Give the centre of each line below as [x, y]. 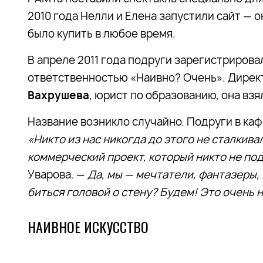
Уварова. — [58, 175]
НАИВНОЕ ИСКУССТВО [88, 227]
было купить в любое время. [102, 34]
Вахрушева [58, 95]
